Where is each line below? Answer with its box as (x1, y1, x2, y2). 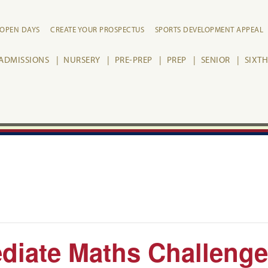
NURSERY (63, 54, 100, 65)
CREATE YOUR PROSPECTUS (50, 25, 144, 34)
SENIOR (200, 54, 230, 65)
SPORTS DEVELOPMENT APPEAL (154, 25, 263, 34)
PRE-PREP (114, 54, 153, 65)
